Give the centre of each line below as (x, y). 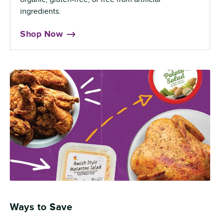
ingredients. (41, 12)
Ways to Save (41, 207)
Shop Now (41, 35)
